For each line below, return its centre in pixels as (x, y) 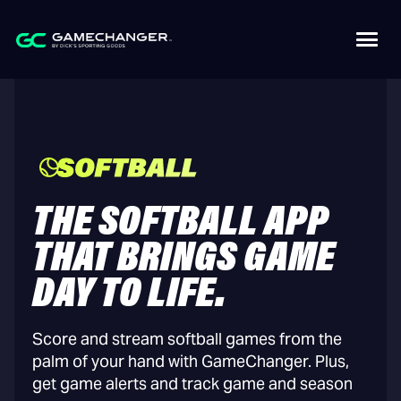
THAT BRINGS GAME (183, 260)
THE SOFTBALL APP (180, 224)
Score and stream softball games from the (187, 339)
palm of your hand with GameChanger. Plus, (191, 361)
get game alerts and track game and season (192, 384)
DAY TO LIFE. (129, 295)
